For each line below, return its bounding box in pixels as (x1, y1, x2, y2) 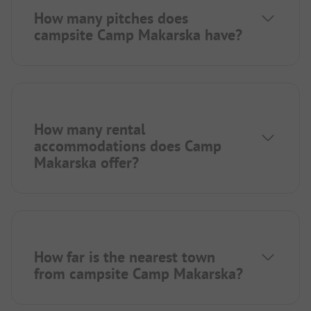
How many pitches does (34, 8, 188, 28)
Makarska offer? (34, 152, 139, 172)
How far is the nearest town (34, 246, 215, 267)
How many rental (34, 119, 145, 139)
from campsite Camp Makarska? (34, 263, 243, 283)
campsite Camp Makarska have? (34, 24, 242, 44)
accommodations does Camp (34, 135, 221, 155)
